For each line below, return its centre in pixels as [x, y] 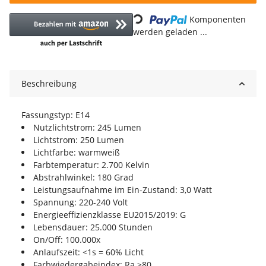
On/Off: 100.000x [67, 240]
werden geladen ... [170, 32]
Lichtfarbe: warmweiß [77, 153]
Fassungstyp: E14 [56, 115]
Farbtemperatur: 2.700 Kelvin [91, 165]
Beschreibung [49, 84]
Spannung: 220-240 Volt [80, 202]
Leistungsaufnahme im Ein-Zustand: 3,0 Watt [123, 190]
